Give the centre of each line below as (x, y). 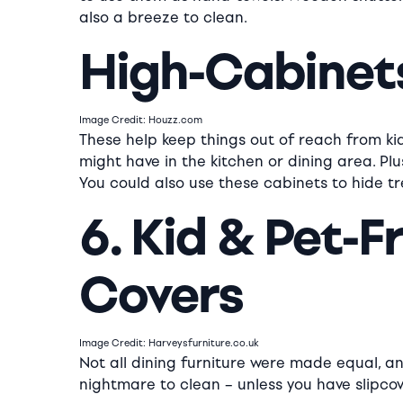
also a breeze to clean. (163, 18)
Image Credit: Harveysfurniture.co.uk (169, 343)
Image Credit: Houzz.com (141, 120)
